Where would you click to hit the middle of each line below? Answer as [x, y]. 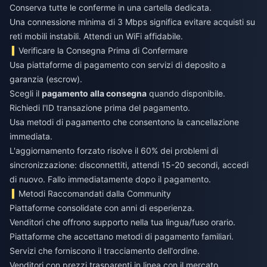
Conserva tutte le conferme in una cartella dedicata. [111, 8]
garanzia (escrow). [46, 79]
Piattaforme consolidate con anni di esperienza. [102, 208]
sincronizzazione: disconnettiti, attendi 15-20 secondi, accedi [129, 165]
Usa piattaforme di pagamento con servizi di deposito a [118, 65]
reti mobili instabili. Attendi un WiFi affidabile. [96, 36]
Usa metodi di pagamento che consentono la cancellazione [124, 122]
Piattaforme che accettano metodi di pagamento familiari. [122, 237]
